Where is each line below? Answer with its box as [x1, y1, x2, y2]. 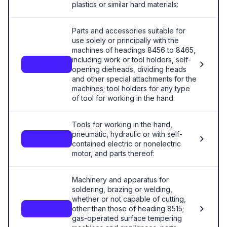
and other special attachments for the [72, 74, 197, 83]
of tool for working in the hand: [72, 94, 175, 102]
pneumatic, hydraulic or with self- [72, 130, 182, 138]
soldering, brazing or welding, [72, 185, 172, 194]
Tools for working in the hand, [72, 120, 172, 129]
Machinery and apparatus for [72, 175, 169, 184]
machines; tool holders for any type [72, 84, 190, 93]
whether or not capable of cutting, [72, 195, 186, 203]
